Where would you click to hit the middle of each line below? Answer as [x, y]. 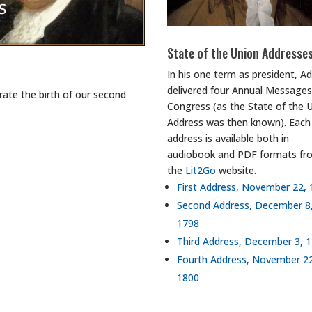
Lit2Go [201, 171]
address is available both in [228, 139]
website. [236, 171]
